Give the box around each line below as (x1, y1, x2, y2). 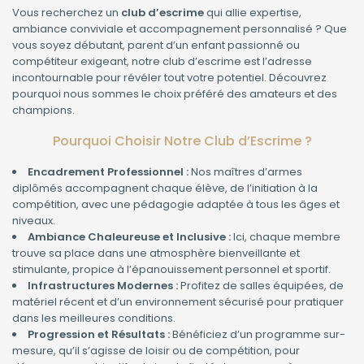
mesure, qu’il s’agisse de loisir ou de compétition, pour (12, 343, 300, 359)
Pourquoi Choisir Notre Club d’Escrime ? (52, 132, 312, 151)
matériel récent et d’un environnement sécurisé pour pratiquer (12, 294, 344, 310)
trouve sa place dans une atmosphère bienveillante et (12, 245, 300, 262)
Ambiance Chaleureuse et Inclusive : (28, 229, 231, 245)
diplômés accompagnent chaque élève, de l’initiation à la (12, 180, 318, 197)
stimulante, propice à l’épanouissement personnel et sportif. (12, 262, 331, 278)
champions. (12, 102, 75, 119)
